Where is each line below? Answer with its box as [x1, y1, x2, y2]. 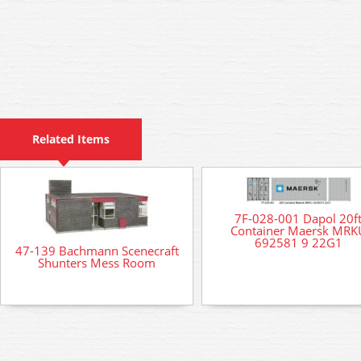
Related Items [32, 131, 110, 147]
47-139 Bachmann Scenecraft [15, 242, 179, 259]
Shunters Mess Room [38, 254, 156, 271]
